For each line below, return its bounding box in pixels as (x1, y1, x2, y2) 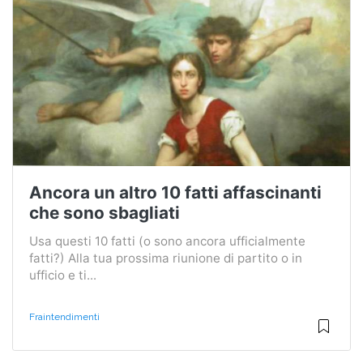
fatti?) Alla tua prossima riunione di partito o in (29, 250, 302, 266)
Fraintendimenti (29, 310, 100, 322)
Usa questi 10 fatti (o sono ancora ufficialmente (29, 233, 305, 249)
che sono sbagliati (29, 202, 180, 223)
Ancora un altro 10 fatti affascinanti (29, 181, 322, 203)
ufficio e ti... (29, 267, 96, 283)
